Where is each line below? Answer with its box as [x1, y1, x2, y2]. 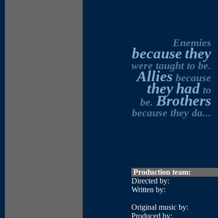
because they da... [132, 107, 211, 119]
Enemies [173, 36, 211, 49]
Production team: [131, 168, 191, 176]
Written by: [131, 185, 165, 194]
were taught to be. [131, 59, 211, 72]
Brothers [156, 92, 211, 109]
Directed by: [131, 177, 169, 185]
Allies [137, 68, 173, 85]
